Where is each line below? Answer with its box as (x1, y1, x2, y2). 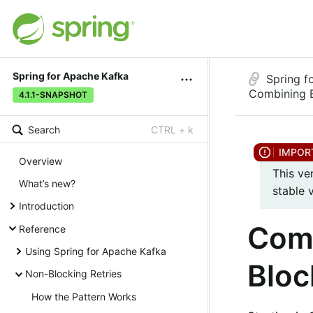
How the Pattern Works (31, 290, 136, 303)
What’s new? (19, 177, 75, 189)
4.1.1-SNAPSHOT (19, 89, 87, 101)
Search (28, 124, 60, 136)
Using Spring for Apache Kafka (25, 245, 166, 258)
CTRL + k (151, 124, 194, 136)
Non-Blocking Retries (25, 268, 122, 280)
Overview (19, 154, 62, 167)
